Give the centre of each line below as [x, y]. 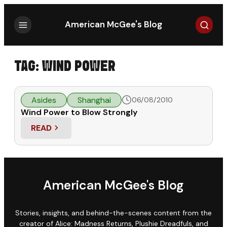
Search [209, 22]
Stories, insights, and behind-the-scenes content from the [113, 213]
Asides [44, 100]
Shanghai [94, 100]
